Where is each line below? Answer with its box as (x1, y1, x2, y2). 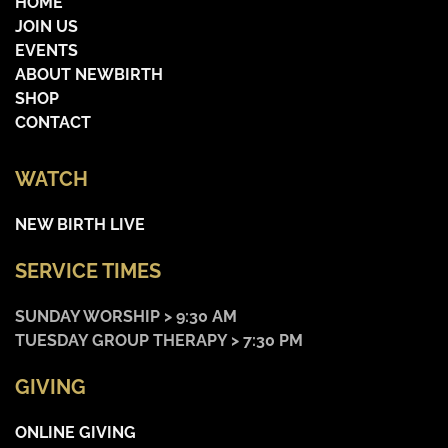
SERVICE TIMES (15, 259, 161, 283)
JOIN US (15, 17, 78, 36)
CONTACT (15, 113, 91, 132)
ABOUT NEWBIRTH (15, 65, 163, 84)
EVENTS (15, 41, 78, 60)
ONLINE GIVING (15, 423, 136, 442)
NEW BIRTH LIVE (15, 215, 145, 234)
